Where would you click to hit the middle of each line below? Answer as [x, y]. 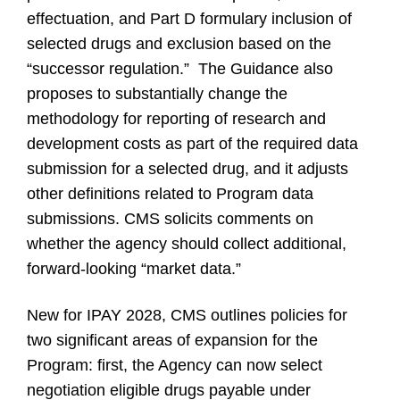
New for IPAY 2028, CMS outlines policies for [187, 315]
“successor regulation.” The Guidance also [180, 69]
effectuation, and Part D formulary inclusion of [189, 19]
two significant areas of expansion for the [172, 340]
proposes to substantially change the [157, 94]
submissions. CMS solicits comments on [170, 219]
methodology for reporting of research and [176, 119]
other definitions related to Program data [170, 194]
